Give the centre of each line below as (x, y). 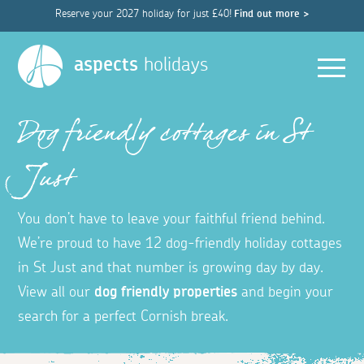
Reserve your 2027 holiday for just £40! (143, 14)
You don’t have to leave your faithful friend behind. (172, 220)
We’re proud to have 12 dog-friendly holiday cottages (180, 244)
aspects (106, 65)
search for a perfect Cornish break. (123, 317)
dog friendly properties (166, 293)
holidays (173, 65)
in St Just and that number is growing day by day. (171, 269)
